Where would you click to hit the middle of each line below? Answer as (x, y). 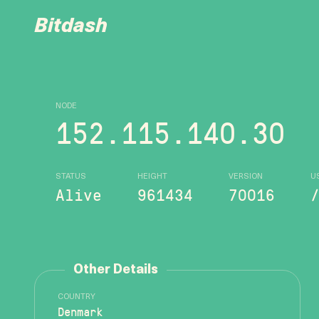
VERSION (246, 177)
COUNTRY (77, 297)
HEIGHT (152, 177)
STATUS (71, 177)
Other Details (116, 270)
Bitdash (71, 27)
